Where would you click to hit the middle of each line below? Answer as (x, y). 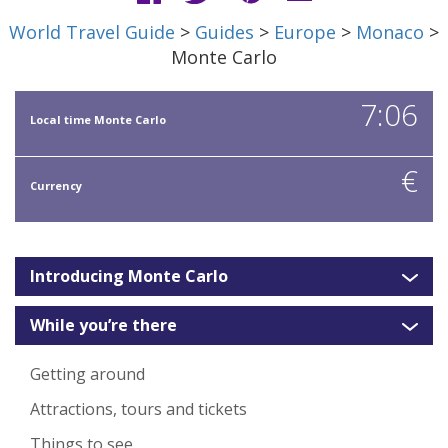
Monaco (390, 32)
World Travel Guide (92, 32)
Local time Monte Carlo (98, 120)
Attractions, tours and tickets (138, 409)
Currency (56, 186)
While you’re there (103, 325)
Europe (305, 32)
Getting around (87, 374)
